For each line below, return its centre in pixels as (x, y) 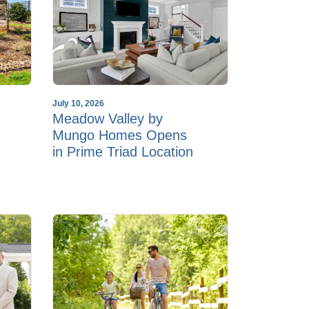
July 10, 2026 (78, 104)
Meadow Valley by (108, 119)
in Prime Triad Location (123, 152)
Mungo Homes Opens (120, 136)
